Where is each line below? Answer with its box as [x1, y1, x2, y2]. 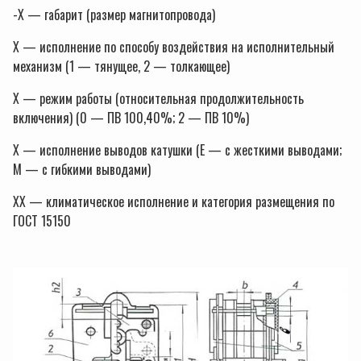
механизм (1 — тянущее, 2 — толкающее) [13, 56, 230, 77]
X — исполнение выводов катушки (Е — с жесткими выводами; [13, 140, 342, 160]
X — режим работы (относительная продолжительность [13, 89, 304, 109]
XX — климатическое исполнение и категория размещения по [13, 192, 334, 212]
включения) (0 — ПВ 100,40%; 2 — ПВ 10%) [13, 108, 249, 128]
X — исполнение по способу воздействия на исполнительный [13, 37, 334, 57]
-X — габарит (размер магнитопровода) [13, 5, 215, 25]
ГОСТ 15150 [13, 211, 71, 231]
